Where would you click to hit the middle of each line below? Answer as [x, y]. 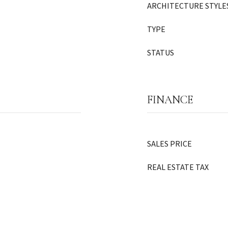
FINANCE [170, 100]
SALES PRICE [169, 144]
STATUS [161, 53]
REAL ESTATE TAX [178, 167]
